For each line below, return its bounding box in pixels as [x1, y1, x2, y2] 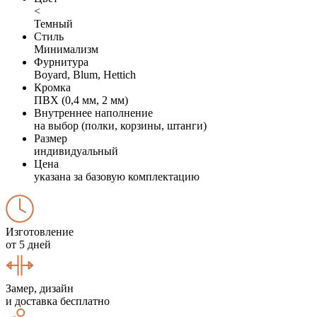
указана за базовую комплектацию [34, 170, 200, 183]
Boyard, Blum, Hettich [34, 68, 136, 81]
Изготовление [6, 225, 74, 238]
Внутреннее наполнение [34, 106, 153, 119]
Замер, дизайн [6, 282, 74, 294]
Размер [34, 132, 67, 144]
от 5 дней [6, 238, 51, 250]
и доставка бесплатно [6, 294, 110, 307]
